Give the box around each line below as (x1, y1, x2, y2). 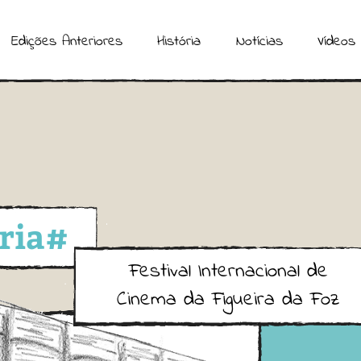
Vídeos (317, 31, 356, 52)
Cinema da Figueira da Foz (116, 285, 340, 314)
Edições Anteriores (10, 31, 122, 52)
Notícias (235, 31, 283, 52)
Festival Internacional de (128, 257, 328, 286)
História (157, 31, 201, 52)
